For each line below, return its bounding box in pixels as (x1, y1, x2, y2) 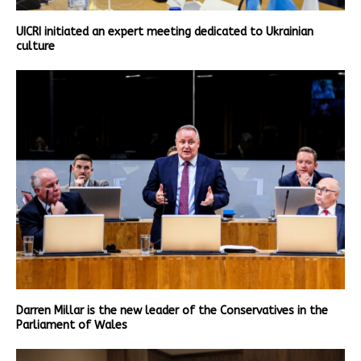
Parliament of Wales (16, 318, 127, 333)
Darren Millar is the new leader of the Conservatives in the (16, 304, 328, 318)
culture (16, 39, 55, 54)
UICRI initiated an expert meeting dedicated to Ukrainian (16, 25, 313, 39)
